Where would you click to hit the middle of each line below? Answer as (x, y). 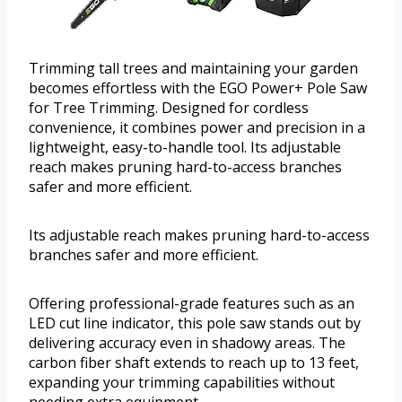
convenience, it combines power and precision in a (197, 128)
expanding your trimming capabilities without (182, 383)
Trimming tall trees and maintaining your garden (193, 69)
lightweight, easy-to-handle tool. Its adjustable (185, 148)
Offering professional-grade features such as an (192, 304)
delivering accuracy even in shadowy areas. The (187, 343)
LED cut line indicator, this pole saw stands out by (195, 323)
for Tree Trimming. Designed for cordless (169, 108)
